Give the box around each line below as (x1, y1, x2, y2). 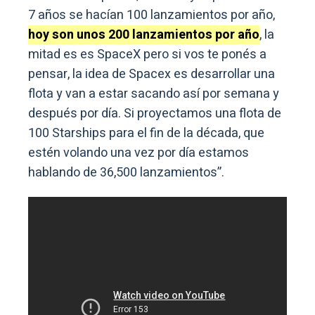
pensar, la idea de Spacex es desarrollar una (28, 65, 275, 84)
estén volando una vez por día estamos (28, 143, 249, 163)
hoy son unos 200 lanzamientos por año (28, 25, 259, 45)
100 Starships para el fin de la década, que (28, 124, 264, 143)
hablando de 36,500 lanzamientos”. (28, 163, 224, 183)
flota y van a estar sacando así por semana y (28, 84, 279, 104)
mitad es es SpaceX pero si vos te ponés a (28, 45, 266, 65)
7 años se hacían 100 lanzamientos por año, (28, 6, 275, 25)
